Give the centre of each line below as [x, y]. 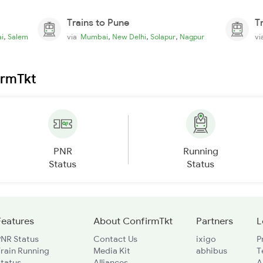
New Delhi [129, 36]
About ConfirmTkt [133, 220]
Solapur [163, 36]
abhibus [211, 250]
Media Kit [112, 250]
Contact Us [115, 239]
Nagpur [192, 36]
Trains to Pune [98, 22]
